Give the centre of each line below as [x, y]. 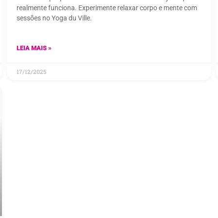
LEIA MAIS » [34, 48]
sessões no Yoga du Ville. [54, 18]
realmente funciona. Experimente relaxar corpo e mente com [107, 8]
